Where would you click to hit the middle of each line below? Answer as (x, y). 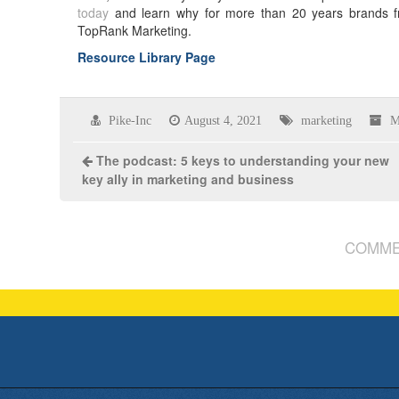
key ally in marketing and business (188, 179)
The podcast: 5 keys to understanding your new (243, 160)
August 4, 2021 (224, 120)
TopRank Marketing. (135, 30)
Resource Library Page (147, 57)
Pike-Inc (130, 120)
